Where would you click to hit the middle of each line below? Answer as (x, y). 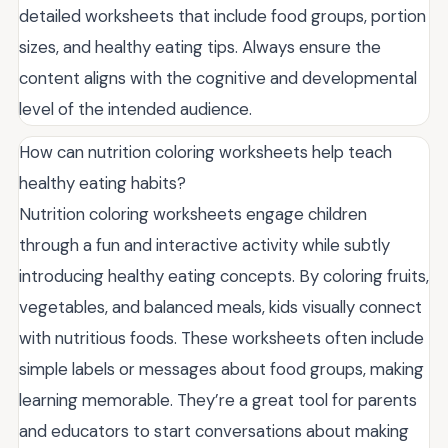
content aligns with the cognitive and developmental (218, 77)
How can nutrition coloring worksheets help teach (205, 151)
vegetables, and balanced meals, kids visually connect (220, 306)
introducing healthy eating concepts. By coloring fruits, (224, 275)
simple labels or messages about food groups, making (221, 368)
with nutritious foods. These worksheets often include (221, 337)
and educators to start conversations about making (214, 430)
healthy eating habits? (102, 182)
